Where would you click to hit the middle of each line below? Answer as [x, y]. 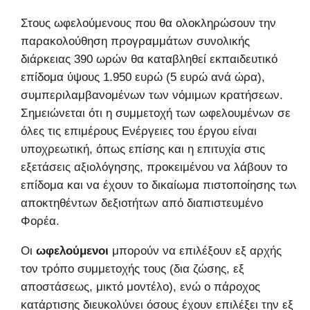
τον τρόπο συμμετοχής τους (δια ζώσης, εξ [133, 268]
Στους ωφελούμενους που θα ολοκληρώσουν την [148, 23]
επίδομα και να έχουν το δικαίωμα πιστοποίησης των [160, 185]
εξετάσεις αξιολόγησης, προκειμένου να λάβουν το [154, 167]
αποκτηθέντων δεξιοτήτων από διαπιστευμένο [142, 203]
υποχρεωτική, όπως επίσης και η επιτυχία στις [143, 149]
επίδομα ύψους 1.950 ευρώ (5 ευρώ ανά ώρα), [143, 77]
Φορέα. [40, 221]
